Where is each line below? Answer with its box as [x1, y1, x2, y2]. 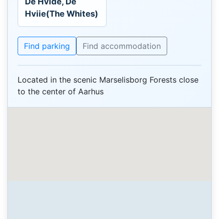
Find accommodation [83, 41, 161, 51]
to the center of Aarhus [18, 87, 104, 97]
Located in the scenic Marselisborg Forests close [18, 75, 198, 85]
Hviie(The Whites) [25, 8, 99, 19]
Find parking [24, 41, 70, 51]
